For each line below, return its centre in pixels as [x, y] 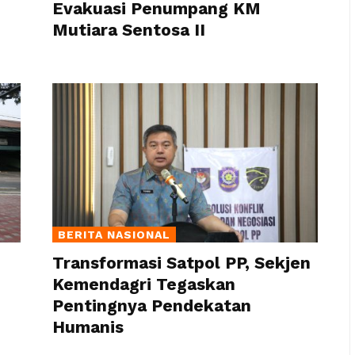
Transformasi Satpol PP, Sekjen [182, 262]
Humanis [88, 326]
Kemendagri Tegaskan [144, 284]
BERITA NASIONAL [115, 234]
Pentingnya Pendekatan [152, 305]
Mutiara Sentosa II [129, 30]
